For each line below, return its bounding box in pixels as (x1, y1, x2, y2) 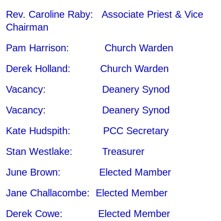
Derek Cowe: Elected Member (6, 208, 170, 219)
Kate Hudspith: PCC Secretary (6, 125, 169, 136)
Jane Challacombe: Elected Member (6, 187, 168, 198)
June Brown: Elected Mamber (6, 166, 171, 178)
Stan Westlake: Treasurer (6, 146, 145, 157)
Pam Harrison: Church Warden (6, 42, 173, 53)
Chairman (6, 21, 48, 33)
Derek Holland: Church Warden (6, 63, 169, 74)
